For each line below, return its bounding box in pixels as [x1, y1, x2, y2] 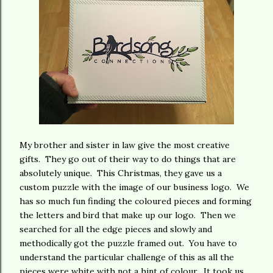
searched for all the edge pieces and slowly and [19, 224, 212, 235]
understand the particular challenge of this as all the [19, 252, 234, 263]
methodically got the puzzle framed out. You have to [19, 238, 237, 249]
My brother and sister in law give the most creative [19, 140, 230, 151]
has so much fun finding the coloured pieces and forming [19, 196, 252, 207]
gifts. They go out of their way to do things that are [19, 154, 236, 165]
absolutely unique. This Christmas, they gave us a [19, 168, 222, 179]
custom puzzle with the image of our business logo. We [19, 182, 249, 193]
